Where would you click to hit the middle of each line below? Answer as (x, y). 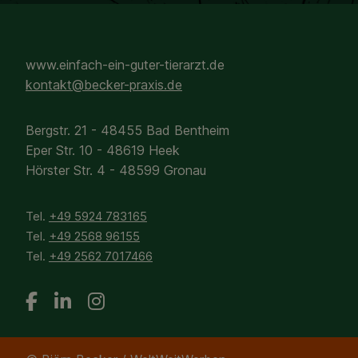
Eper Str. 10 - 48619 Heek (103, 150)
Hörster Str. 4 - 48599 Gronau (116, 170)
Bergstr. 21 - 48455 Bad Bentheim (127, 130)
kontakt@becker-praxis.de (104, 85)
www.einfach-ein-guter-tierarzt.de (125, 65)
